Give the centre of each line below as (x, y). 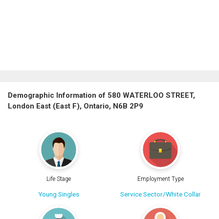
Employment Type (160, 179)
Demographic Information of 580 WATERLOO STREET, (101, 95)
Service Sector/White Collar (160, 194)
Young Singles (59, 194)
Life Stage (59, 179)
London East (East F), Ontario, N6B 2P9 (76, 106)
